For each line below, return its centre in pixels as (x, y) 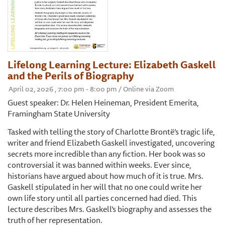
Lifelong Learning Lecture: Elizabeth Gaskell (112, 64)
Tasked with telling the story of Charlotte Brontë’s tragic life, (111, 131)
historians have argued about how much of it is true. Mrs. (105, 176)
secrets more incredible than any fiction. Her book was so (106, 153)
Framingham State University (59, 113)
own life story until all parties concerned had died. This (102, 198)
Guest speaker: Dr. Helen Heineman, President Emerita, (103, 102)
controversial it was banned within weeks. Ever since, (99, 164)
